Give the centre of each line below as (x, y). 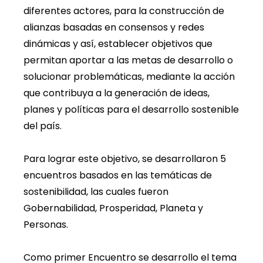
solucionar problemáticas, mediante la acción (129, 77)
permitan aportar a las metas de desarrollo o (128, 60)
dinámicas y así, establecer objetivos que (118, 44)
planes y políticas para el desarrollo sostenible (131, 110)
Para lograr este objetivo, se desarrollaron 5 (125, 159)
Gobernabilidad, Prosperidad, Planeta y (113, 208)
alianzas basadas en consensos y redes (114, 28)
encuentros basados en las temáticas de (118, 176)
